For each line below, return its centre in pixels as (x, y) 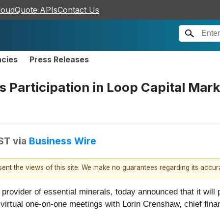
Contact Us (78, 10)
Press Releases (59, 59)
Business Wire (63, 141)
